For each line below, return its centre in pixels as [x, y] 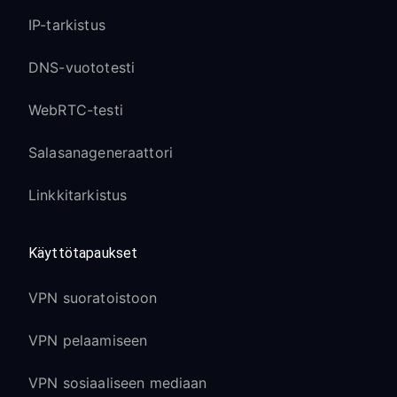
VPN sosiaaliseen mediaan [118, 383]
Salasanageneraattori [101, 152]
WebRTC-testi [76, 110]
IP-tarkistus [67, 25]
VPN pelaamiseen [88, 340]
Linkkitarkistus [78, 195]
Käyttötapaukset [83, 253]
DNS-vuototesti [82, 67]
